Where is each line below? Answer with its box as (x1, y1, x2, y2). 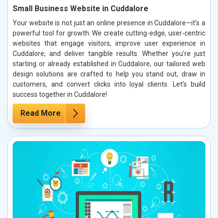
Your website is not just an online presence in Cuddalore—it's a (13, 19, 205, 27)
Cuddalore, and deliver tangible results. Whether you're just (13, 50, 205, 58)
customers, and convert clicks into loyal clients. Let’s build (13, 80, 205, 89)
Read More (20, 109, 61, 118)
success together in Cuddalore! (13, 91, 107, 99)
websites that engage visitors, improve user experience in (13, 39, 205, 48)
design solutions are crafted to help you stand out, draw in (13, 70, 205, 78)
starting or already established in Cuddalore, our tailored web (13, 60, 205, 68)
